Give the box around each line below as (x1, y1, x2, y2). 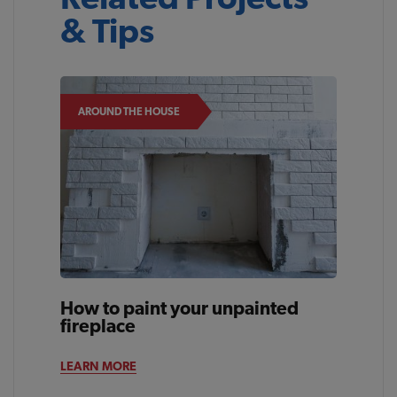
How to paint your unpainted (60, 296, 300, 319)
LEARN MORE (60, 358, 137, 373)
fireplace (60, 314, 136, 337)
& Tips (60, 11, 155, 51)
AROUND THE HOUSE (78, 105, 181, 119)
